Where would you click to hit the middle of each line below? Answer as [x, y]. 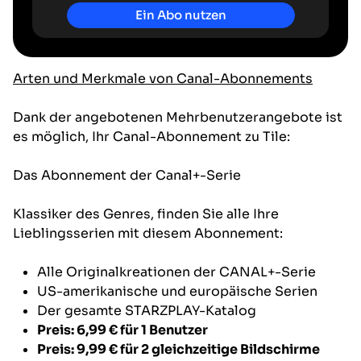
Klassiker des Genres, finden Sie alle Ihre [146, 214]
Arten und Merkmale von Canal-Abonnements [163, 78]
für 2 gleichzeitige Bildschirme [219, 349]
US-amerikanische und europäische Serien [177, 291]
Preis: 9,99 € [77, 349]
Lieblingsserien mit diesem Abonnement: [148, 233]
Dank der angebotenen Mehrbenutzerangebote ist [178, 117]
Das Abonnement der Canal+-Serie [127, 175]
